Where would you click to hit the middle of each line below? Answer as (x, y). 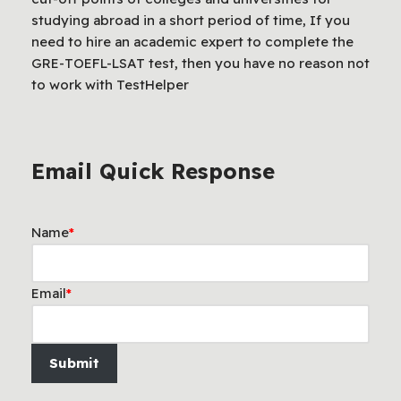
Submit (74, 363)
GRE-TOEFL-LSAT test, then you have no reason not (200, 64)
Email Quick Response (153, 171)
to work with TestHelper (110, 85)
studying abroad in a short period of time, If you (191, 21)
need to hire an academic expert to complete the (192, 42)
